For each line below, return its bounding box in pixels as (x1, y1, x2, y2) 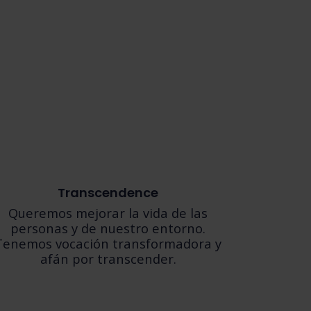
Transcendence (58, 184, 159, 201)
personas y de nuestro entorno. (10, 219, 206, 237)
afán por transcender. (40, 250, 176, 267)
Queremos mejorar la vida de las (8, 204, 208, 221)
